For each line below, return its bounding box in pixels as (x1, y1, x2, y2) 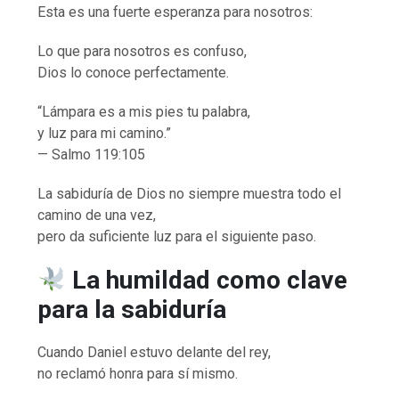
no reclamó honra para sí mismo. (37, 364, 239, 382)
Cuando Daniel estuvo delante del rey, (37, 343, 272, 361)
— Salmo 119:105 (37, 145, 146, 163)
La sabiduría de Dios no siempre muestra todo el (37, 184, 342, 202)
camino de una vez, (37, 206, 157, 224)
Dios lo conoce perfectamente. (37, 63, 230, 81)
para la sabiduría (37, 294, 227, 324)
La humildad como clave (71, 265, 347, 295)
